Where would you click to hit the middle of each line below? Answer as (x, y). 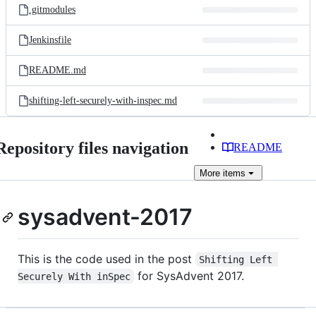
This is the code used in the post (107, 259)
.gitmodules (52, 10)
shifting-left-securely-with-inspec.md (103, 101)
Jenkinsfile (50, 40)
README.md (57, 70)
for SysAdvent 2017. (189, 275)
